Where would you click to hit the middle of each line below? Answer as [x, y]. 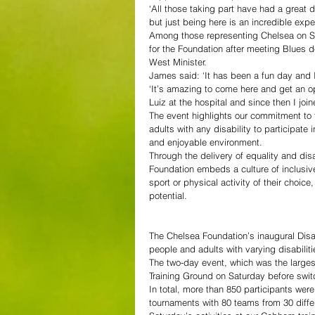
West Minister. [178, 62]
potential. [168, 195]
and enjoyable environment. [206, 142]
